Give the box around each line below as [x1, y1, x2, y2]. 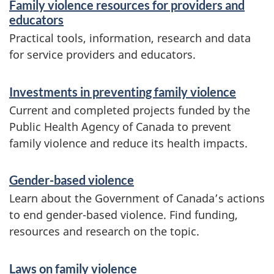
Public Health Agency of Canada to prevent [9, 119, 231, 134]
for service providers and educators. [9, 47, 196, 62]
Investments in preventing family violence [9, 84, 236, 99]
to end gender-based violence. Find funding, [9, 207, 238, 222]
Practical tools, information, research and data [9, 31, 251, 45]
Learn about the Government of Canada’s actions [9, 191, 265, 206]
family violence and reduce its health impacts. [9, 135, 248, 150]
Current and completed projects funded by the [9, 102, 250, 117]
